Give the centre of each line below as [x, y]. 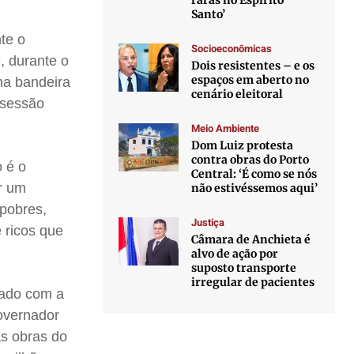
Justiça [208, 222]
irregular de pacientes [253, 282]
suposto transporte [244, 268]
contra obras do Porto [250, 160]
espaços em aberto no [250, 80]
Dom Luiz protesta [243, 145]
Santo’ [209, 14]
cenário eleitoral [237, 94]
